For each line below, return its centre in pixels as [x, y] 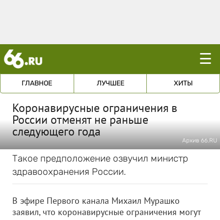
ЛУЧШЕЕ [110, 83]
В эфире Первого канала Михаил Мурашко [96, 201]
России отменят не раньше [80, 120]
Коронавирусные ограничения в [95, 108]
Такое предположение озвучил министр [100, 158]
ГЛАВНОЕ [37, 83]
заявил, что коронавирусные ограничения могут [106, 212]
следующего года [56, 131]
